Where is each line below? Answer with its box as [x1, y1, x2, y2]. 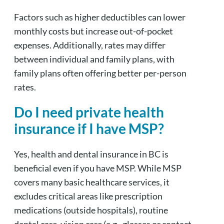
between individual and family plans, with [13, 53, 174, 64]
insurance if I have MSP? [13, 119, 164, 137]
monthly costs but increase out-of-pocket [13, 25, 173, 36]
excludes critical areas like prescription [13, 190, 162, 201]
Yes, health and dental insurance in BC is [13, 148, 168, 159]
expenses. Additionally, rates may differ [13, 39, 165, 50]
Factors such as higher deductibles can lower [13, 11, 185, 22]
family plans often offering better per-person [13, 67, 186, 78]
